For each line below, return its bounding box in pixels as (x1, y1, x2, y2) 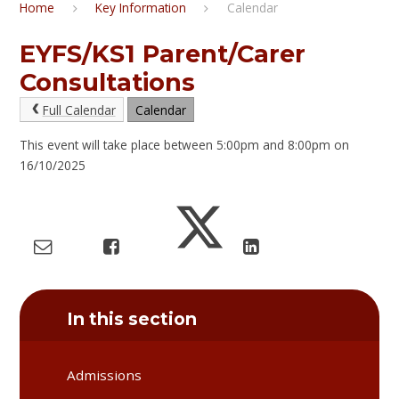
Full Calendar (42, 101, 116, 118)
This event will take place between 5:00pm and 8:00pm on (20, 136, 350, 154)
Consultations (20, 67, 196, 97)
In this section (67, 307, 198, 330)
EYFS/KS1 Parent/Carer (20, 38, 306, 69)
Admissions (67, 366, 142, 385)
